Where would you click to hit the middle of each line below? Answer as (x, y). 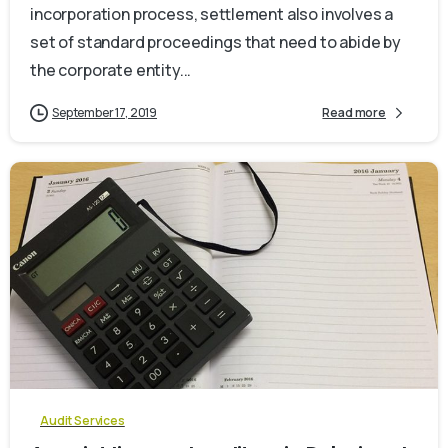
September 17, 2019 (105, 112)
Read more (354, 113)
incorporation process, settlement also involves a (212, 13)
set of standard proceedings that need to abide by (216, 41)
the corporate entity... (111, 69)
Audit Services (82, 420)
